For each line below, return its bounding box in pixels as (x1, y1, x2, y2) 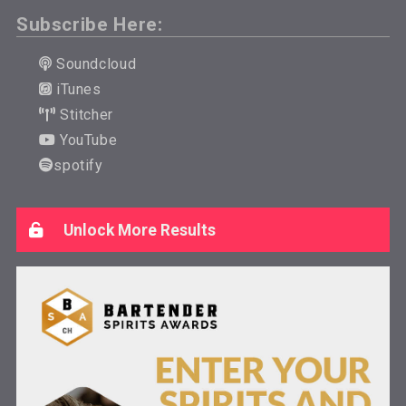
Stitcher (55, 106, 114, 124)
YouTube (55, 131, 118, 150)
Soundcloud (52, 55, 137, 73)
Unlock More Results (60, 220, 217, 239)
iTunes (52, 81, 101, 99)
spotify (53, 157, 103, 175)
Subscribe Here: (15, 13, 163, 35)
